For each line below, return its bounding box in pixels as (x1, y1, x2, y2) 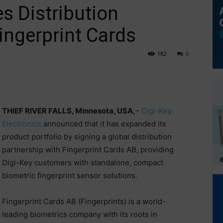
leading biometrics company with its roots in (1, 210, 157, 219)
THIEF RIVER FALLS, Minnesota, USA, (1, 106, 135, 115)
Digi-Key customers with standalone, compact (1, 158, 163, 167)
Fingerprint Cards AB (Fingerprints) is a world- (1, 197, 166, 206)
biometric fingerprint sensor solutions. (1, 171, 137, 180)
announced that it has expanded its (43, 119, 166, 128)
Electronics (1, 119, 43, 128)
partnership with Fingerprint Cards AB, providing (1, 145, 174, 154)
